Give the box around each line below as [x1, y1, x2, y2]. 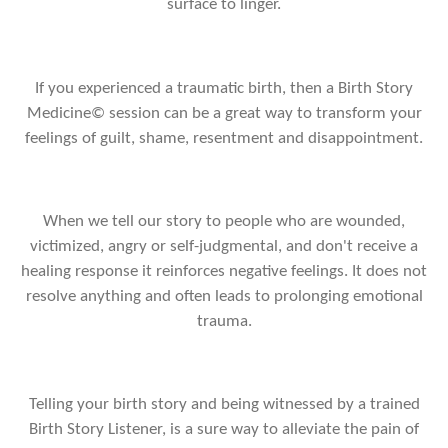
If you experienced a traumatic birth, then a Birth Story [35, 80, 413, 97]
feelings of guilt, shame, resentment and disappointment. [25, 130, 423, 147]
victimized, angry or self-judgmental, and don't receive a [30, 238, 418, 255]
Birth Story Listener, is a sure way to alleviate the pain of [29, 422, 419, 439]
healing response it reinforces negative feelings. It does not [21, 263, 427, 280]
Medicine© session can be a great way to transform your [26, 105, 422, 122]
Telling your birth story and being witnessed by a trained [28, 397, 420, 414]
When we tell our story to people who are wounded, [43, 213, 405, 230]
